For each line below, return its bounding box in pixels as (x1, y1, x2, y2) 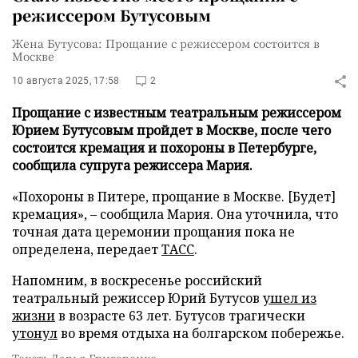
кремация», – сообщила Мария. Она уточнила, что (12, 205, 338, 223)
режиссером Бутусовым (12, 4, 211, 26)
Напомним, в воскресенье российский (12, 272, 262, 289)
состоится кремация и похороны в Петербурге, (12, 139, 316, 157)
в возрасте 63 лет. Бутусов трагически (55, 307, 305, 324)
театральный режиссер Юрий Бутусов (12, 289, 263, 307)
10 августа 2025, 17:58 (12, 75, 120, 86)
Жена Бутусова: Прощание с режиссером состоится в (12, 35, 320, 51)
